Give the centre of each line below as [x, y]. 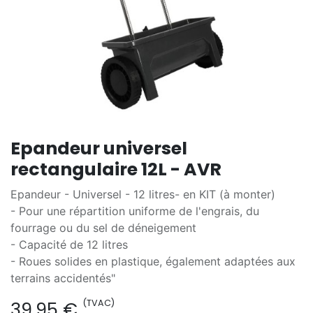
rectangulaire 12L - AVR [116, 169]
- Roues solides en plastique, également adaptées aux [153, 261]
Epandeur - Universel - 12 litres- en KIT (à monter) [143, 194]
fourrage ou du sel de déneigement [103, 228]
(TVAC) [99, 303]
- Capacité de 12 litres [69, 245]
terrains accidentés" [63, 278]
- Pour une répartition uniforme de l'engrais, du [135, 211]
